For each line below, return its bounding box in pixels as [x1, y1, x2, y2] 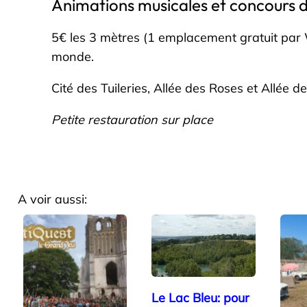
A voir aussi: [18, 191, 87, 207]
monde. [51, 48, 95, 64]
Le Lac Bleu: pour [151, 289, 250, 306]
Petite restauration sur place [51, 111, 214, 127]
